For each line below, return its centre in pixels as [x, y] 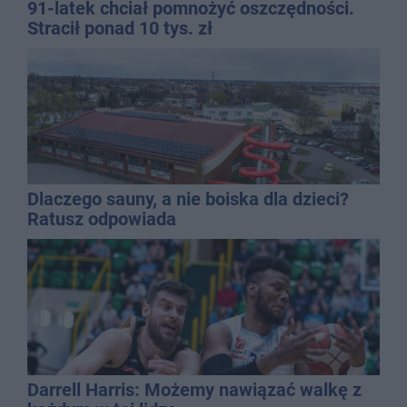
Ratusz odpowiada [102, 218]
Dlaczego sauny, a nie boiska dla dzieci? [188, 199]
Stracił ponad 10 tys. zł [120, 28]
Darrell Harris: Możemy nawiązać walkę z [194, 389]
